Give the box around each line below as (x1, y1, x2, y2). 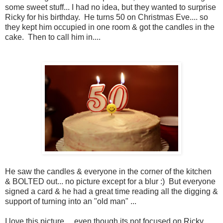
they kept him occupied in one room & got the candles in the (5, 23, 215, 32)
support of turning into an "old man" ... (5, 197, 136, 206)
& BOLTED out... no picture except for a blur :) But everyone (5, 177, 216, 186)
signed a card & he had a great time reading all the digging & (5, 187, 218, 196)
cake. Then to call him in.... (5, 33, 101, 42)
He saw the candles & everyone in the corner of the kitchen (5, 167, 212, 176)
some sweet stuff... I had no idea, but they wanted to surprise (5, 3, 216, 12)
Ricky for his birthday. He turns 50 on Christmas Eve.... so (5, 13, 208, 22)
